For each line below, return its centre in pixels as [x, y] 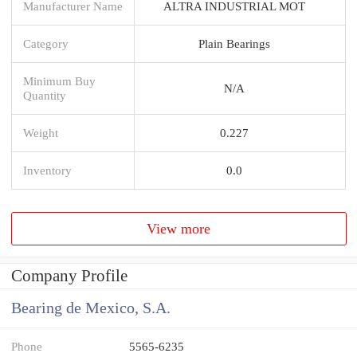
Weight [41, 132]
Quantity [45, 95]
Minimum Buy [59, 80]
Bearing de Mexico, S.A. [91, 308]
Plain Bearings [234, 43]
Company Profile [69, 276]
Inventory [47, 170]
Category [46, 43]
